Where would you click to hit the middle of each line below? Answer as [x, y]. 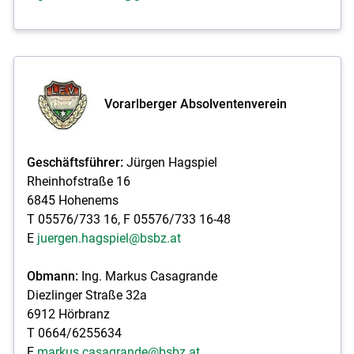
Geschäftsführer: [75, 162]
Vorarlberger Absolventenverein [195, 104]
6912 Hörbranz [68, 314]
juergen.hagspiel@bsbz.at [109, 238]
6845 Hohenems [72, 200]
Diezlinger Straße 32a [87, 295]
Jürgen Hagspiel [170, 162]
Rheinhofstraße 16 [78, 181]
